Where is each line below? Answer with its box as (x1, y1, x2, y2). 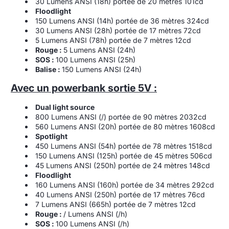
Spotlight (35, 131, 67, 141)
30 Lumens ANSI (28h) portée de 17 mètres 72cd (35, 26, 201, 35)
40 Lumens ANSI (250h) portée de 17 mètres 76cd (35, 190, 205, 199)
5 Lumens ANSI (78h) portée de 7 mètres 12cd (35, 35, 191, 44)
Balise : (35, 64, 62, 74)
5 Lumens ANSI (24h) (63, 45, 135, 54)
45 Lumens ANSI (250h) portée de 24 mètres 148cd (35, 161, 210, 170)
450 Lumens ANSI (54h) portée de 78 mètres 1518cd (35, 141, 212, 150)
